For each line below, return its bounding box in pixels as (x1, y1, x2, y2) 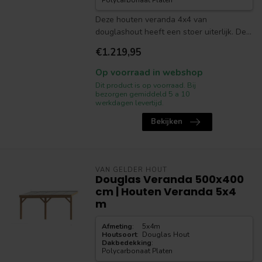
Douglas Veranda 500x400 (95, 172, 244, 187)
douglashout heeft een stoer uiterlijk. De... (95, 26, 251, 37)
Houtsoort (101, 230, 137, 239)
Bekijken (150, 116, 182, 127)
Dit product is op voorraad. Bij (95, 80, 196, 90)
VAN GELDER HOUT (95, 166, 167, 174)
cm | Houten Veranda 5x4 (95, 184, 236, 199)
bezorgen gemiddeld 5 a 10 (95, 89, 190, 99)
